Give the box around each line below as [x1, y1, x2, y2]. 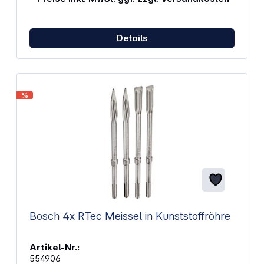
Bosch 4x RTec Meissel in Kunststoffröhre [155, 209, 230, 222]
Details [116, 32, 148, 44]
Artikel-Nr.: [29, 241, 80, 253]
